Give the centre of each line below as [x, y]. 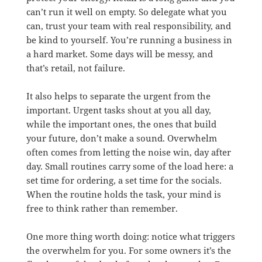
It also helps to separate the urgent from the [118, 96]
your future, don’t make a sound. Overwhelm [121, 138]
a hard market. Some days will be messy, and [119, 54]
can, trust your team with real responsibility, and [128, 26]
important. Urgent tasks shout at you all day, [118, 110]
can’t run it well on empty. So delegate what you [126, 12]
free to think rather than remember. [102, 208]
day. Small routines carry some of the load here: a [130, 166]
